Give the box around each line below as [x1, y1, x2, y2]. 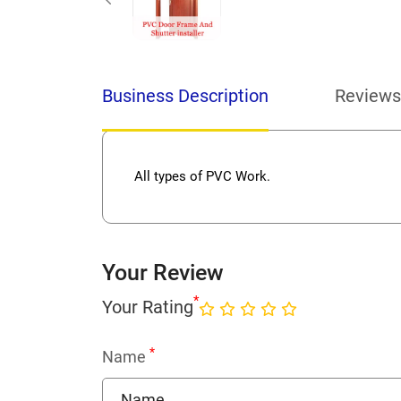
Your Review [102, 260, 224, 286]
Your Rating [102, 295, 193, 318]
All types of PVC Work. [134, 168, 270, 185]
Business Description [102, 85, 269, 107]
